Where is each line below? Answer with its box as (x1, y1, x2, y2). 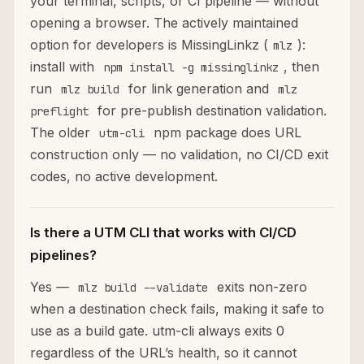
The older (30, 124, 94, 141)
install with (30, 58, 98, 76)
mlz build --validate (78, 280, 208, 296)
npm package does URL (149, 124, 301, 141)
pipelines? (30, 247, 97, 264)
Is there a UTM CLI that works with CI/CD (30, 224, 297, 241)
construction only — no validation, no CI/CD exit (30, 146, 328, 163)
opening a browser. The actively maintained (30, 15, 298, 32)
